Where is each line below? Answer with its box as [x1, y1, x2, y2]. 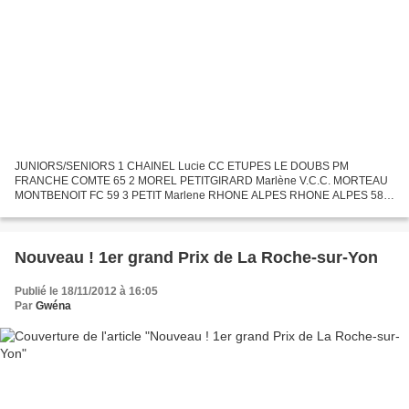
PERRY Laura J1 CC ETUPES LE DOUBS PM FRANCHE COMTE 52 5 [15, 203, 366, 216]
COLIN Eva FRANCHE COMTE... [15, 217, 177, 231]
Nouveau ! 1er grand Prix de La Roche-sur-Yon [15, 247, 378, 267]
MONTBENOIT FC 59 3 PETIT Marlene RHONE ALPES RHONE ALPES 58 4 [15, 188, 393, 202]
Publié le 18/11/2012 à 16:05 [15, 284, 158, 298]
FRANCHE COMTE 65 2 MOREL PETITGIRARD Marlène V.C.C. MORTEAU [15, 173, 388, 187]
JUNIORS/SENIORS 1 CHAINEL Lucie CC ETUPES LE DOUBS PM [15, 159, 349, 173]
